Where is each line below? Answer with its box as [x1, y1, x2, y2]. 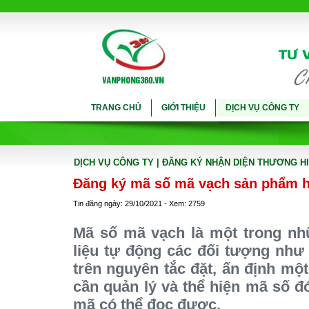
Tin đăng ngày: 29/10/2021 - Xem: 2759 [73, 199, 205, 208]
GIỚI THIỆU [161, 103, 206, 112]
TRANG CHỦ [91, 103, 141, 112]
